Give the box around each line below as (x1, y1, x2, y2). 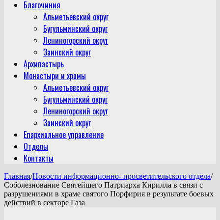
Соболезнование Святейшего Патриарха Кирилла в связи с (4, 180, 203, 189)
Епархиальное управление (24, 128, 104, 140)
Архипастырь (24, 57, 64, 70)
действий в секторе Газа (4, 198, 85, 207)
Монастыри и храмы (24, 69, 86, 82)
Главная (4, 171, 30, 180)
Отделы (24, 140, 48, 152)
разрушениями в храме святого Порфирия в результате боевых (4, 189, 214, 198)
